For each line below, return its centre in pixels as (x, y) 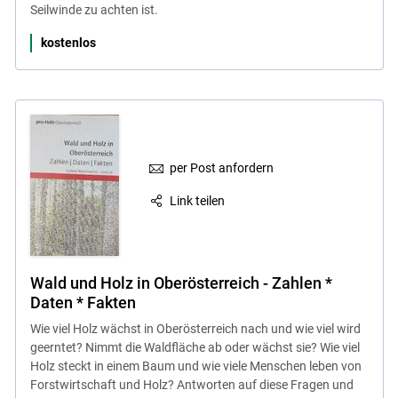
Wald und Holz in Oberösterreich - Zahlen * (181, 283)
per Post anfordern (222, 168)
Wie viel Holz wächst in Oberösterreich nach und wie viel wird (195, 328)
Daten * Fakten (83, 302)
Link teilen (198, 200)
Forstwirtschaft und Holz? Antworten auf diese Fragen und (191, 384)
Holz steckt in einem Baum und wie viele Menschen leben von (195, 366)
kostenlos (68, 42)
